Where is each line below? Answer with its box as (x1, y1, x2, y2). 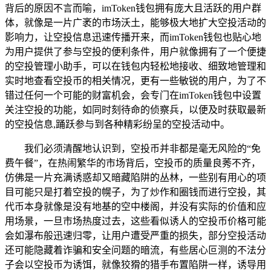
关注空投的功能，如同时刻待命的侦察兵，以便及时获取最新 (5, 104, 266, 115)
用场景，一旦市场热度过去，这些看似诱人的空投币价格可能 (5, 215, 266, 226)
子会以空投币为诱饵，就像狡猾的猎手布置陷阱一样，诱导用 (5, 259, 266, 270)
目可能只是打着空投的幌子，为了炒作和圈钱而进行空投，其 (5, 186, 266, 197)
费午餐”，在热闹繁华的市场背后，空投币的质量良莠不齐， (5, 157, 261, 168)
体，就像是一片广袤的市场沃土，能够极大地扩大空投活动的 (5, 17, 266, 28)
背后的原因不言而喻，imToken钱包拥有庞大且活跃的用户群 (5, 2, 261, 13)
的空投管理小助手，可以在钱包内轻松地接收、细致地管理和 (5, 60, 266, 71)
